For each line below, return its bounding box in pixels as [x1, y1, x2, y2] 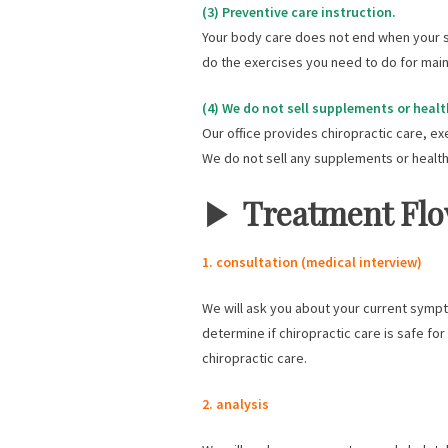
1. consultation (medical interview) [202, 253, 422, 272]
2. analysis [202, 395, 269, 414]
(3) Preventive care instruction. [202, 3, 396, 22]
